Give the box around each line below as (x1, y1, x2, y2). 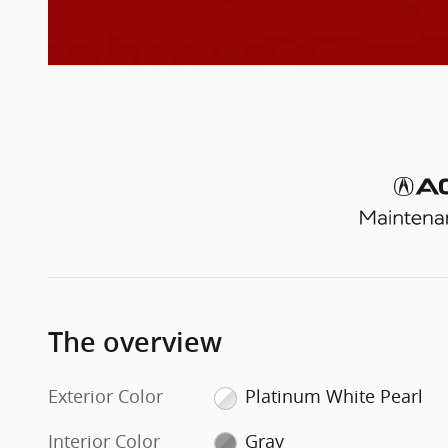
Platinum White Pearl (244, 384, 423, 409)
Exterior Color (48, 384, 163, 409)
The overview (48, 327, 222, 359)
